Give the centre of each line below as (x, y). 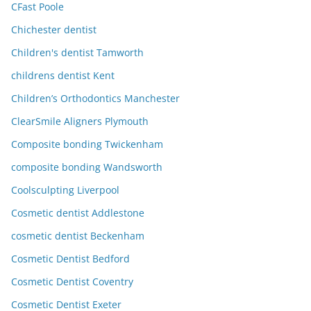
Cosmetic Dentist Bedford (70, 259)
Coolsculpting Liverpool (65, 190)
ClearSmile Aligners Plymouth (80, 121)
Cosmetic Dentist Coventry (72, 282)
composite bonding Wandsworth (87, 167)
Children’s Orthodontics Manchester (95, 99)
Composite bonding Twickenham (87, 144)
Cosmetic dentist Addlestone (78, 213)
